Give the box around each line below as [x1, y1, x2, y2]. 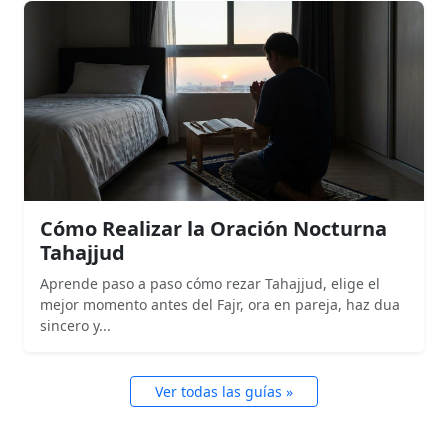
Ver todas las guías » [155, 382, 293, 402]
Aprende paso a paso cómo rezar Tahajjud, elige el [40, 274, 380, 294]
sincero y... [40, 316, 111, 336]
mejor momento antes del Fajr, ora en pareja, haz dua [40, 295, 400, 315]
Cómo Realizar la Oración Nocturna [40, 215, 387, 243]
